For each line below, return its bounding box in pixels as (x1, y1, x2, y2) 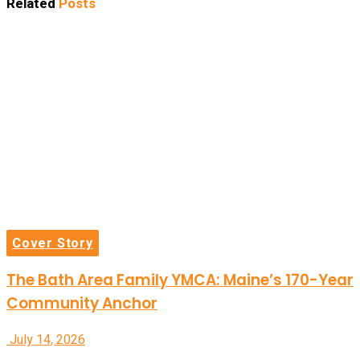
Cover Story (12, 234, 93, 254)
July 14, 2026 (6, 329, 85, 350)
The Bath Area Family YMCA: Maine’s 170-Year (6, 269, 354, 292)
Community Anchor (6, 292, 157, 315)
